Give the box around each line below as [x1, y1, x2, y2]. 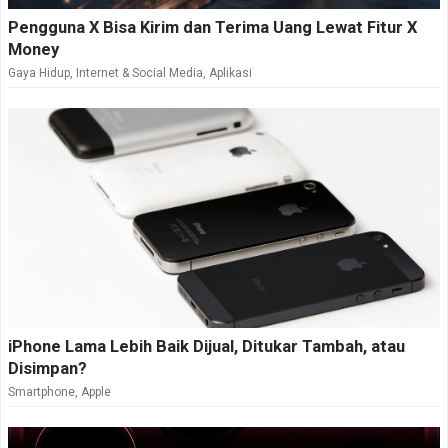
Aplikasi [209, 66, 252, 81]
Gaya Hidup [8, 66, 70, 81]
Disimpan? [8, 359, 87, 379]
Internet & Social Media [76, 66, 203, 81]
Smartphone [8, 385, 75, 400]
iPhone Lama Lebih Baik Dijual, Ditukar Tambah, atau [8, 337, 405, 357]
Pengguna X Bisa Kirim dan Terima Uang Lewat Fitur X [8, 18, 417, 38]
